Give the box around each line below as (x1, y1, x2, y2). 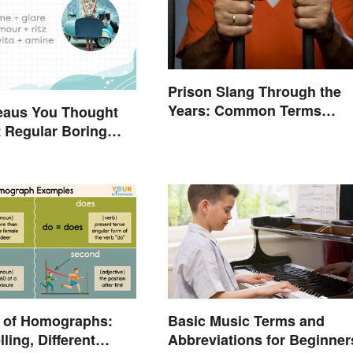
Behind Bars (167, 118, 251, 139)
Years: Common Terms (167, 99, 321, 121)
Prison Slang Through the (167, 80, 341, 102)
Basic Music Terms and (167, 310, 325, 332)
